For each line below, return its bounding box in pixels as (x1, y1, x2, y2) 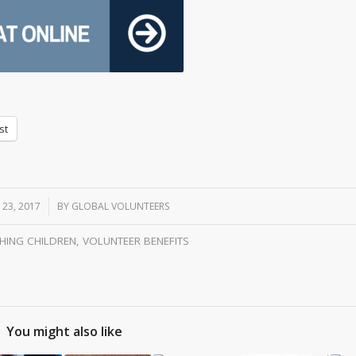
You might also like (6, 322, 123, 340)
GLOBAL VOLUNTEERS (72, 199, 170, 213)
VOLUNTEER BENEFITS (83, 233, 190, 248)
